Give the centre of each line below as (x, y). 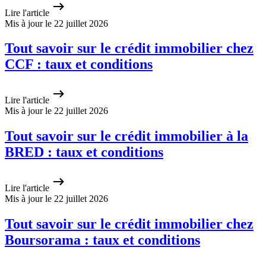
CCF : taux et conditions (79, 64)
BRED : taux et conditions (84, 152)
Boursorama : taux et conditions (102, 240)
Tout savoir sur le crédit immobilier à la (126, 136)
